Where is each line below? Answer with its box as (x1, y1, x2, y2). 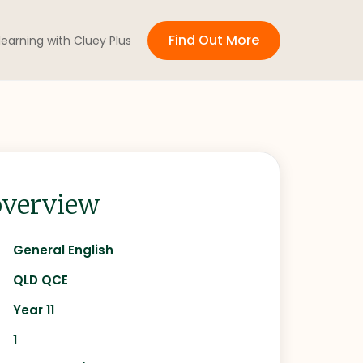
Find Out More (169, 31, 259, 49)
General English (13, 241, 114, 258)
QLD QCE (13, 271, 69, 288)
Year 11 (13, 301, 55, 318)
